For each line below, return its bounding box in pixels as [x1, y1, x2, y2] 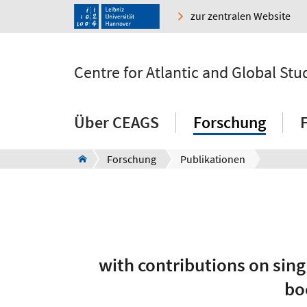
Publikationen [180, 152, 245, 167]
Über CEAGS [74, 112, 159, 134]
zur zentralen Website [191, 9, 291, 23]
